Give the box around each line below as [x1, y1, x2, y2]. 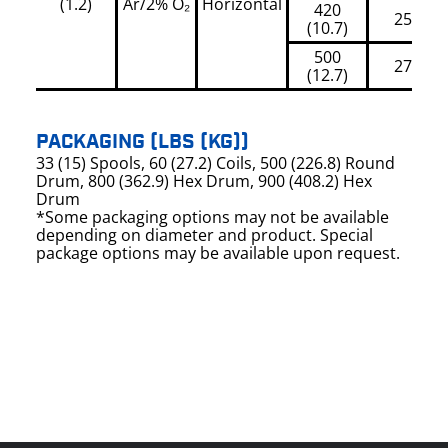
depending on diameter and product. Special [36, 223, 373, 246]
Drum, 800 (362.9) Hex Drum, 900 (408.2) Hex [36, 169, 372, 192]
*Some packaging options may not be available [36, 205, 389, 228]
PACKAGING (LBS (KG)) [36, 128, 249, 155]
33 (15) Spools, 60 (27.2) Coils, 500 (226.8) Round [36, 151, 395, 174]
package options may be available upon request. [36, 241, 400, 264]
